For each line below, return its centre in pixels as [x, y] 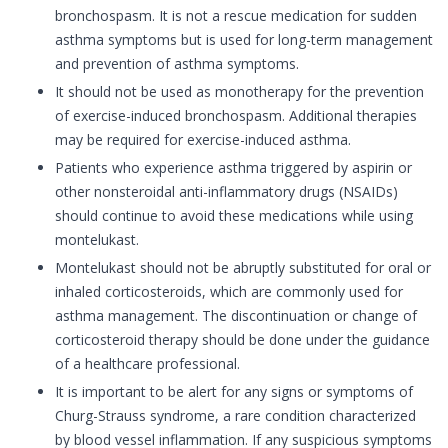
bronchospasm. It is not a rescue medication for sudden [236, 16]
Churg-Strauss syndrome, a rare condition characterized [235, 416]
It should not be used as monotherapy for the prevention [239, 92]
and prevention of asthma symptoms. [177, 64]
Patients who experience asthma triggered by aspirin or [233, 168]
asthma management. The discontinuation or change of [236, 316]
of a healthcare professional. [147, 364]
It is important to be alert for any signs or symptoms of [234, 392]
